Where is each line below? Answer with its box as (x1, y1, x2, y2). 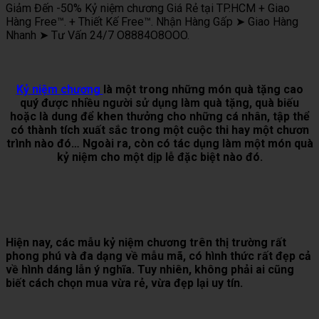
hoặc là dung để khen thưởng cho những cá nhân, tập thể (9, 109, 310, 123)
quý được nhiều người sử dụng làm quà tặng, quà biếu (20, 95, 299, 110)
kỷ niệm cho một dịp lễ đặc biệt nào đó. (56, 150, 263, 164)
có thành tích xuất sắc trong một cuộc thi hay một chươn (10, 122, 309, 137)
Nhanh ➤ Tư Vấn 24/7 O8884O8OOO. (6, 28, 189, 43)
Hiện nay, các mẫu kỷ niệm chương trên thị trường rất (6, 236, 286, 250)
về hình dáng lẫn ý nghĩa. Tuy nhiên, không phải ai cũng (6, 263, 294, 277)
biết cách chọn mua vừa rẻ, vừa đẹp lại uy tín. (6, 276, 243, 291)
